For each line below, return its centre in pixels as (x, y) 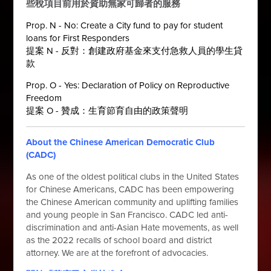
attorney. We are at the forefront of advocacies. (117, 253)
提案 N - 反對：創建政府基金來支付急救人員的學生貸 (135, 51)
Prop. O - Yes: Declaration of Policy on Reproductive (128, 85)
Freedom (44, 98)
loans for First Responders (78, 38)
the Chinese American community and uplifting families (132, 202)
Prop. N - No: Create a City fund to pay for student (125, 25)
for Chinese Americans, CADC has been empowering (130, 189)
